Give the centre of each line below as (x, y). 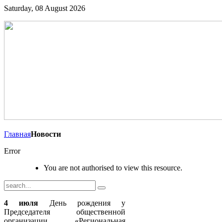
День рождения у (82, 203)
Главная (17, 134)
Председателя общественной (65, 212)
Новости (46, 134)
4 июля (21, 203)
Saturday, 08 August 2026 (45, 8)
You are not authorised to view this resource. (113, 168)
